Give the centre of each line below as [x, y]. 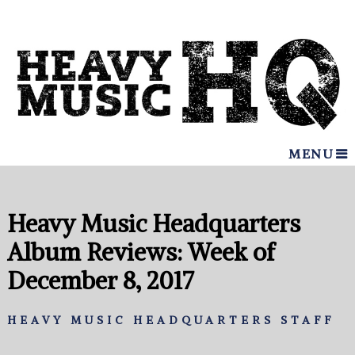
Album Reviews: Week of [141, 252]
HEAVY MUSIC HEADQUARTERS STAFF [170, 321]
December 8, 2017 [100, 281]
